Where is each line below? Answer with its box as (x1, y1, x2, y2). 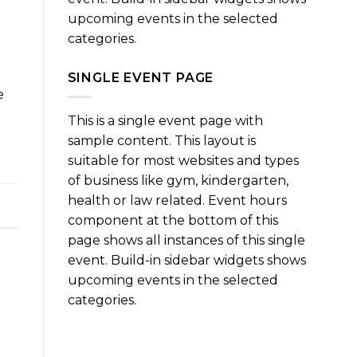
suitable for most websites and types (67, 153, 299, 169)
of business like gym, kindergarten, (67, 173, 288, 189)
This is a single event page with (67, 113, 263, 129)
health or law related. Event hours (67, 193, 287, 209)
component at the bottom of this (67, 213, 278, 229)
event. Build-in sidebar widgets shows (67, 253, 306, 269)
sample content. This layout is (67, 133, 256, 149)
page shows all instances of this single (67, 233, 305, 249)
